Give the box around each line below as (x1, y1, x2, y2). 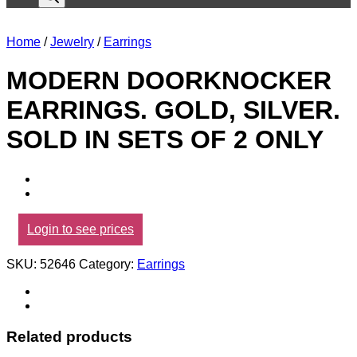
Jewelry (50, 35, 94, 49)
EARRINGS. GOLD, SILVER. (6, 96, 340, 125)
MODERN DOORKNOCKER (6, 66, 331, 96)
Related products (6, 328, 132, 345)
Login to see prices (27, 222, 134, 236)
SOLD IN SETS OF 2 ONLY (6, 125, 324, 155)
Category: (79, 257, 137, 271)
